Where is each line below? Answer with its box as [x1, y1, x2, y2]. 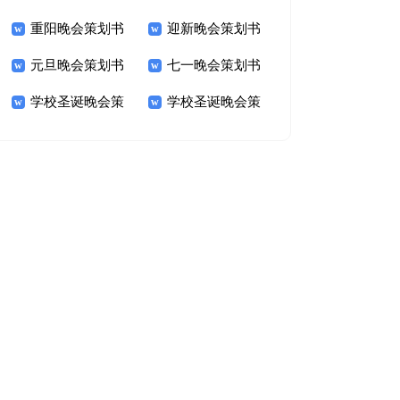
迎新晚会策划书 [166, 21, 261, 36]
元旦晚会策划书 [29, 58, 124, 72]
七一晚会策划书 [166, 58, 261, 72]
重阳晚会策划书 [29, 21, 124, 36]
